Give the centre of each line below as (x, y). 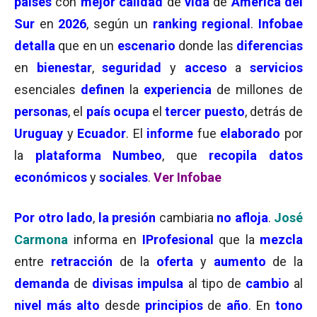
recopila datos (256, 155)
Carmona (41, 240)
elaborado (250, 133)
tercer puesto (205, 111)
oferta (175, 261)
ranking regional (202, 24)
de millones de (260, 90)
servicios (277, 68)
